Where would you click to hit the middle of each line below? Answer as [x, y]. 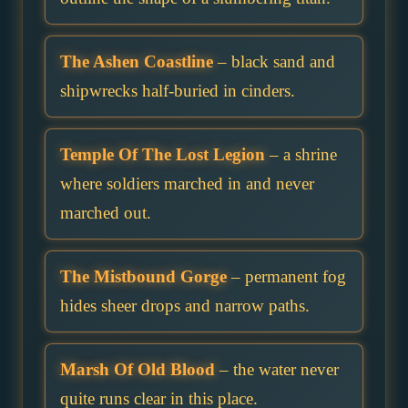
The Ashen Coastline [137, 62]
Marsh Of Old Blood [138, 370]
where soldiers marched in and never [187, 184]
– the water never [277, 370]
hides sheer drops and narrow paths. [185, 306]
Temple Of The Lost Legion [163, 155]
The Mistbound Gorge [143, 277]
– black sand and [274, 62]
